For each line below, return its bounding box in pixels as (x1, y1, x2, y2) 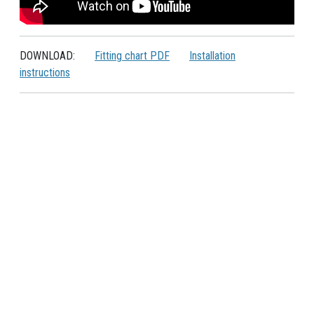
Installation (189, 48, 235, 62)
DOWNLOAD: (20, 48, 78, 62)
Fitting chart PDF (95, 48, 170, 62)
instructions (20, 65, 70, 79)
